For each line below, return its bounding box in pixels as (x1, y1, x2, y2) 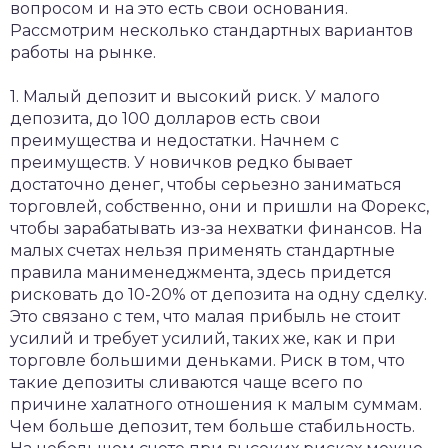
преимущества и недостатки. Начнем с (10, 131, 339, 150)
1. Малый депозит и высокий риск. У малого (10, 87, 380, 106)
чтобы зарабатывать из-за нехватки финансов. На (10, 219, 422, 238)
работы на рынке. (10, 43, 156, 62)
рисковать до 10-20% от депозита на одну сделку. (10, 285, 427, 304)
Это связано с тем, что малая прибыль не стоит (10, 307, 400, 326)
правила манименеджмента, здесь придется (10, 263, 392, 282)
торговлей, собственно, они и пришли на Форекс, (10, 197, 429, 216)
